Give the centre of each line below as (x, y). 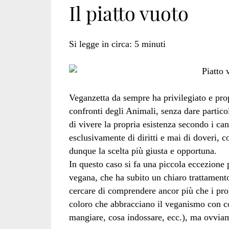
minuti (153, 44)
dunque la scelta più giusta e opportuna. (143, 151)
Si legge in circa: (100, 44)
